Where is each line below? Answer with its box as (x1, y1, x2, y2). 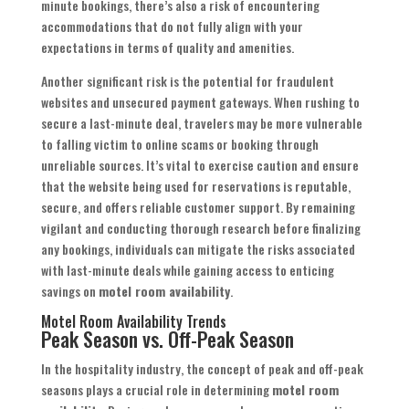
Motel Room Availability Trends (40, 310, 226, 333)
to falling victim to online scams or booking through (40, 134, 319, 154)
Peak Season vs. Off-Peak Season (40, 324, 294, 354)
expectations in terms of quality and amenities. (40, 37, 294, 58)
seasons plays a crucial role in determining (40, 380, 272, 400)
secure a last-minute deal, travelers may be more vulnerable (40, 113, 362, 133)
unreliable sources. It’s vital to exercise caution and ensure (40, 155, 359, 175)
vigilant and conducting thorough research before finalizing (40, 218, 361, 238)
